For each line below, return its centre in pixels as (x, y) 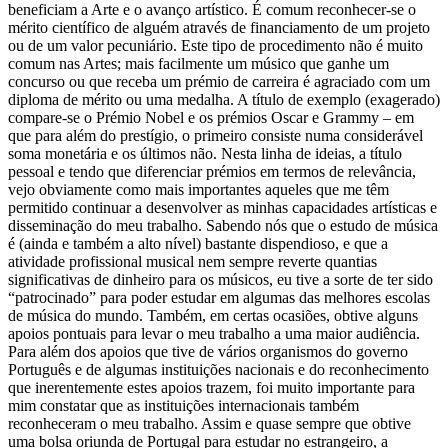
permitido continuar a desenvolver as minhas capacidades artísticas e (222, 207)
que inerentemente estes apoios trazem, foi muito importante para (211, 387)
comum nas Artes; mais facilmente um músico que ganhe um (198, 63)
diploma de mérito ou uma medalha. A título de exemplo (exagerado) (224, 99)
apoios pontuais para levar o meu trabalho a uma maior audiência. (214, 333)
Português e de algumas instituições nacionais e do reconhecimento (218, 369)
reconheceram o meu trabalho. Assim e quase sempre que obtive (209, 423)
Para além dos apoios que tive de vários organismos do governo (208, 351)
